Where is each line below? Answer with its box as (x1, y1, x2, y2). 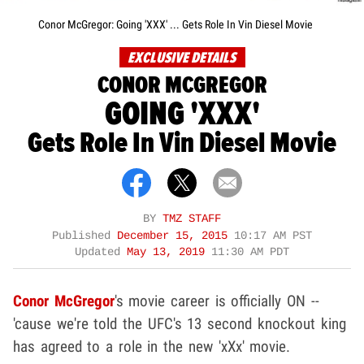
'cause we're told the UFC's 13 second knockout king (13, 314, 346, 333)
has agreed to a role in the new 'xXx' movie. (13, 336, 291, 356)
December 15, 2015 (117, 229, 234, 242)
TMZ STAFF (162, 212, 221, 225)
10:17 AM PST (234, 229, 312, 242)
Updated (75, 245, 127, 258)
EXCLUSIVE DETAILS (127, 48, 236, 67)
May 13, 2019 (127, 245, 211, 258)
